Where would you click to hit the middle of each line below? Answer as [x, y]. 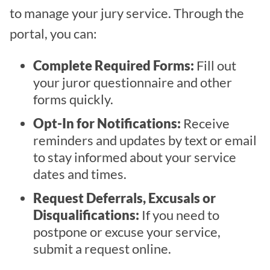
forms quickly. [73, 99]
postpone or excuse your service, [127, 232]
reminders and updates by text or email [145, 140]
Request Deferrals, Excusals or [124, 198]
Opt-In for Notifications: [107, 123]
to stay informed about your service [135, 157]
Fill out [215, 65]
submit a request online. [102, 249]
